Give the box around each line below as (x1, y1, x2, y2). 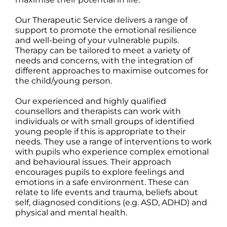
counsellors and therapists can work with (15, 106, 181, 117)
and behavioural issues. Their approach (15, 157, 171, 167)
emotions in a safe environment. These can (15, 177, 189, 187)
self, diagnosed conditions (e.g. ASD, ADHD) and (15, 198, 207, 208)
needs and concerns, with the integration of (15, 56, 193, 66)
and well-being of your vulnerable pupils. (15, 35, 179, 46)
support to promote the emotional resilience (15, 25, 197, 35)
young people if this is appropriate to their (15, 127, 185, 137)
